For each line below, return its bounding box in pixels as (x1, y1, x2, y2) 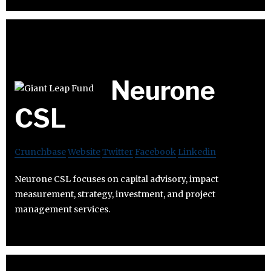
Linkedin (178, 146, 216, 158)
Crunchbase (15, 146, 66, 158)
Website (68, 146, 100, 158)
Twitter (102, 146, 133, 158)
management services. (15, 204, 110, 215)
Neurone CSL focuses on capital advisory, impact (15, 174, 218, 185)
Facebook (135, 146, 176, 158)
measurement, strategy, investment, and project (15, 189, 215, 200)
